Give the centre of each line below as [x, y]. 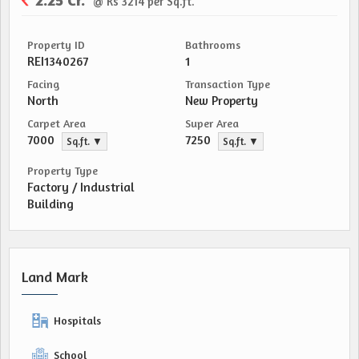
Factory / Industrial [81, 187]
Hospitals [77, 320]
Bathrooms [213, 44]
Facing [43, 84]
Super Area [212, 123]
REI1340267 [58, 61]
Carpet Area [56, 123]
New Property [222, 101]
